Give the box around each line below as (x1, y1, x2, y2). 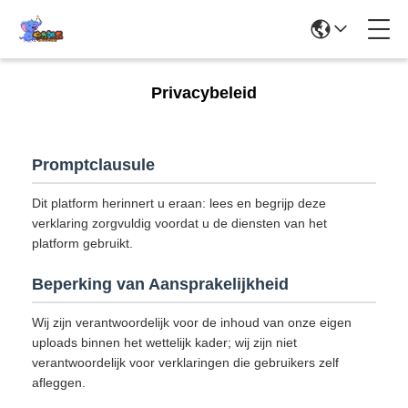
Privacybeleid (151, 84, 257, 102)
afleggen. (32, 375, 86, 390)
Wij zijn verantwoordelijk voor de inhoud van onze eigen (32, 315, 352, 330)
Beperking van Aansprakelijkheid (32, 275, 289, 293)
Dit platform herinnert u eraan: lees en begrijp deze (32, 196, 326, 210)
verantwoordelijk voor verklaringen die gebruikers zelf (32, 355, 339, 370)
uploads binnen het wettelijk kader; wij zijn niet (32, 335, 297, 350)
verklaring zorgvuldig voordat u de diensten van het (32, 216, 327, 230)
